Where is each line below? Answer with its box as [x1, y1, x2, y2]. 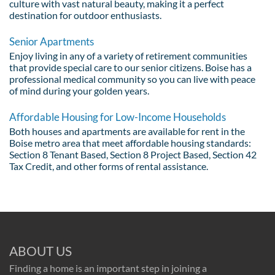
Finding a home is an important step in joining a [9, 261, 207, 274]
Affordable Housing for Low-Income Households [9, 110, 226, 123]
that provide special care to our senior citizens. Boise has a [9, 61, 252, 73]
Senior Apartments [9, 34, 94, 48]
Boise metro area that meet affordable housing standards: [9, 136, 251, 149]
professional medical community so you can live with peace [9, 72, 255, 85]
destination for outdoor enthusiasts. [9, 9, 161, 21]
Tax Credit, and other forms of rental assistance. [9, 160, 208, 172]
